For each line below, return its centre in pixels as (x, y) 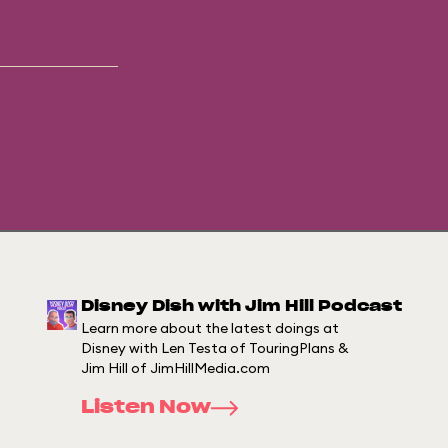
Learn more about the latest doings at (209, 327)
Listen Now (145, 407)
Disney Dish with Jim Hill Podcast (241, 306)
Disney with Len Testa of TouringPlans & (214, 347)
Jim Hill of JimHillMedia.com (175, 367)
